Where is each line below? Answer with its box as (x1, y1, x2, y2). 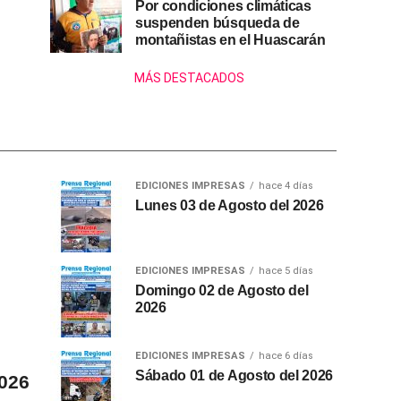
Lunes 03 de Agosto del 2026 (135, 198, 324, 214)
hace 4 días (259, 180, 313, 192)
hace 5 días (259, 265, 313, 277)
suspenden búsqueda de (135, 15, 300, 31)
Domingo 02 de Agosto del (135, 283, 309, 299)
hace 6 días (259, 350, 313, 363)
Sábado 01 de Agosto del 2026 (135, 368, 334, 384)
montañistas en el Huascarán (135, 32, 326, 48)
